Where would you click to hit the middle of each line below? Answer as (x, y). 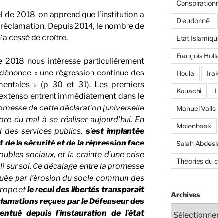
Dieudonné (193, 20)
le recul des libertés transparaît (86, 189)
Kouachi (189, 91)
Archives (185, 194)
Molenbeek (193, 126)
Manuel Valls (196, 108)
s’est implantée (115, 131)
